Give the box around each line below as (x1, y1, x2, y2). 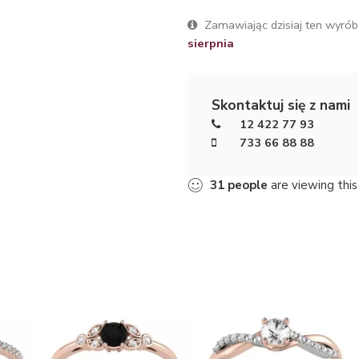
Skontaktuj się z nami (212, 95, 350, 115)
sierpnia (188, 34, 234, 51)
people (228, 176, 268, 193)
